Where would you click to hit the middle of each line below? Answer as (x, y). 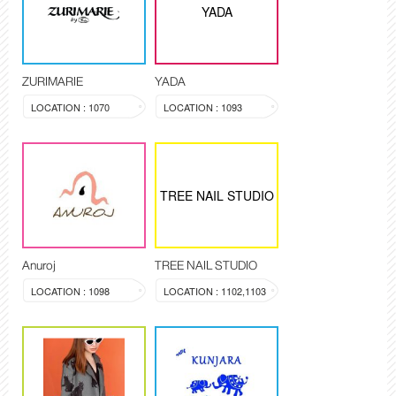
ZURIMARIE (53, 82)
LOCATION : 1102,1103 (215, 291)
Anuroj (39, 266)
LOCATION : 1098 (70, 291)
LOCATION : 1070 (70, 107)
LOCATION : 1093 (203, 107)
